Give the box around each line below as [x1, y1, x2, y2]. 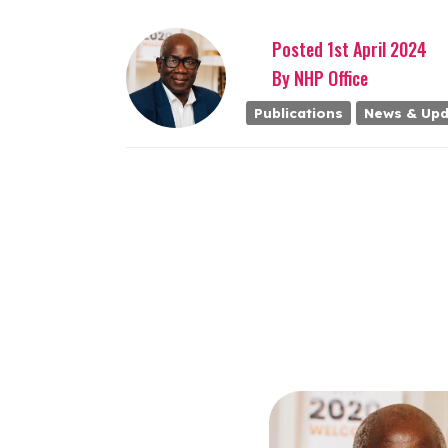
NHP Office [290, 64, 369, 91]
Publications [253, 103, 343, 121]
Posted [272, 35, 324, 62]
